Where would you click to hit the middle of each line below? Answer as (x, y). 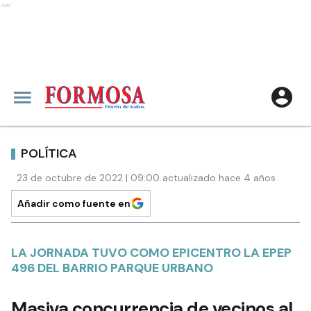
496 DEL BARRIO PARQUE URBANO (112, 268)
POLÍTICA (49, 153)
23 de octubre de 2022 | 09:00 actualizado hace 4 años (146, 178)
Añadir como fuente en (74, 203)
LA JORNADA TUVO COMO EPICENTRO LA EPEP (151, 253)
